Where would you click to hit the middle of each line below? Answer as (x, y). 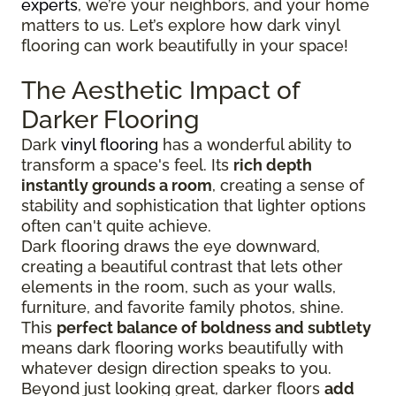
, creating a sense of (288, 185)
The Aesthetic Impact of (160, 90)
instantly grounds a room (117, 185)
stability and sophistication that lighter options (194, 205)
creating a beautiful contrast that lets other (182, 266)
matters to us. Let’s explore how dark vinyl (180, 25)
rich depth (273, 164)
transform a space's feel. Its (127, 164)
